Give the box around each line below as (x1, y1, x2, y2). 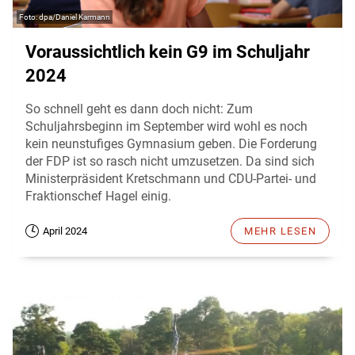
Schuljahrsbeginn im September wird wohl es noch (25, 118, 307, 134)
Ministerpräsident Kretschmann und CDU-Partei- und (25, 170, 316, 186)
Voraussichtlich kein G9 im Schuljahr (25, 41, 310, 62)
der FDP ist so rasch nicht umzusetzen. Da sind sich (25, 153, 315, 169)
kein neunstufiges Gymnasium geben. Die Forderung (25, 136, 317, 151)
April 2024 (43, 224, 87, 237)
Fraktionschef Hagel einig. (25, 188, 171, 204)
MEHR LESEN (244, 224, 316, 237)
